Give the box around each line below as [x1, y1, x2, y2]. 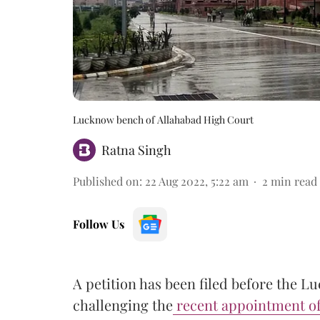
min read [271, 173, 317, 189]
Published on [73, 173, 139, 189]
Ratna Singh [101, 141, 171, 159]
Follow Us [73, 216, 124, 231]
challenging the [73, 294, 173, 314]
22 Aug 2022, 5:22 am [145, 173, 249, 189]
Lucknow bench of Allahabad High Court [73, 112, 254, 126]
